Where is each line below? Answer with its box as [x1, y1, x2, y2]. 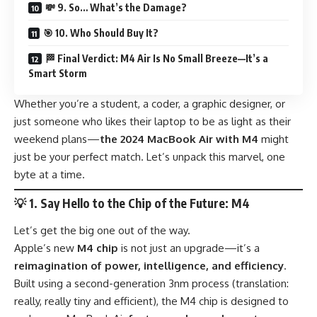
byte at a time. [14, 168, 85, 182]
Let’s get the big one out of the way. [14, 223, 190, 237]
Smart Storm [28, 67, 87, 80]
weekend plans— [14, 132, 100, 146]
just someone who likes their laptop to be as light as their [14, 115, 291, 129]
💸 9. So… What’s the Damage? [45, 1, 187, 14]
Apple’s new [14, 241, 77, 255]
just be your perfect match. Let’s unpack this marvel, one [14, 150, 285, 164]
